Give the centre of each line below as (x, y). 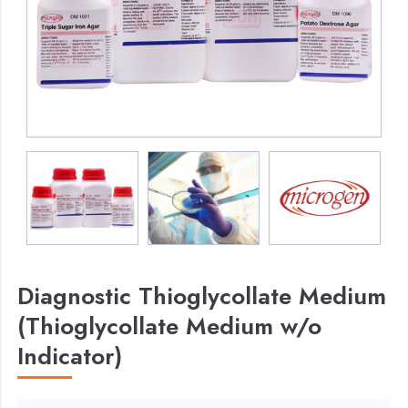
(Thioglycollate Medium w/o (170, 326)
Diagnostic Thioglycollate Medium (202, 296)
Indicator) (70, 356)
